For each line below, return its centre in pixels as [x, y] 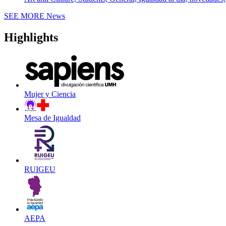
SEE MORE [24, 16]
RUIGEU [40, 169]
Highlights [31, 38]
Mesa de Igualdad [52, 118]
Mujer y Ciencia [50, 94]
